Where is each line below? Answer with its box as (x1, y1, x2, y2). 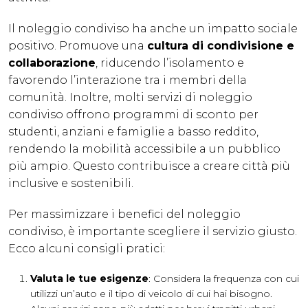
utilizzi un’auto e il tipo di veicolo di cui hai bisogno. (30, 287, 272, 300)
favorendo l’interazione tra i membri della (8, 74, 247, 87)
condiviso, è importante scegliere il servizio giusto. (8, 225, 297, 239)
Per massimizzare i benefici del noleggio (8, 208, 241, 221)
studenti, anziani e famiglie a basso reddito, (8, 125, 258, 139)
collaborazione (8, 56, 96, 70)
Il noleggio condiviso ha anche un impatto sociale (8, 22, 298, 36)
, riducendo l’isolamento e (96, 56, 244, 70)
